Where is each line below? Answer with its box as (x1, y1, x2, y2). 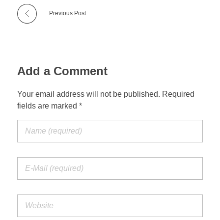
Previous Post (49, 9, 86, 17)
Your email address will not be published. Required (17, 90, 194, 99)
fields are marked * (17, 102, 82, 110)
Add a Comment (17, 64, 108, 78)
